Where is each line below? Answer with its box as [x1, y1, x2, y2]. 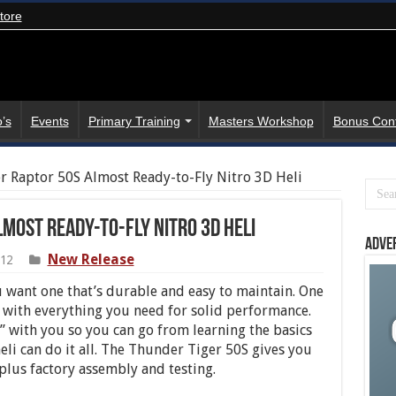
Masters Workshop [208, 113, 314, 128]
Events [30, 113, 69, 128]
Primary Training [88, 113, 180, 128]
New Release [47, 250, 134, 268]
